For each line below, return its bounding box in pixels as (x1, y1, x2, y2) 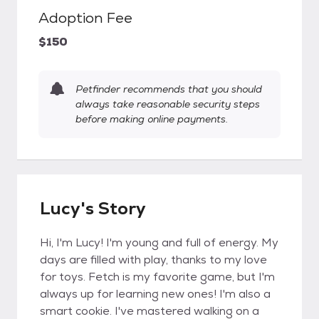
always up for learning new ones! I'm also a (40, 286, 271, 301)
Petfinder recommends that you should (75, 83, 262, 95)
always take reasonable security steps (75, 98, 260, 110)
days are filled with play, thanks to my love (40, 252, 267, 267)
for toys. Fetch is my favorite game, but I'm (40, 269, 275, 284)
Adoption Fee (38, 9, 132, 27)
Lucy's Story (40, 197, 146, 219)
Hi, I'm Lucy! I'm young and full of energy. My (40, 235, 278, 250)
